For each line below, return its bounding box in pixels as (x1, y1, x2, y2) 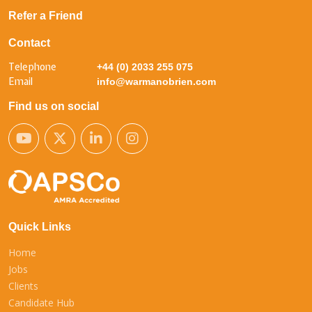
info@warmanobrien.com (97, 75, 217, 87)
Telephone (8, 60, 56, 73)
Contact (8, 36, 50, 49)
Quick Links (8, 220, 71, 233)
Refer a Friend (8, 9, 83, 22)
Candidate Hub (8, 295, 75, 309)
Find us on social (8, 100, 99, 112)
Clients (8, 279, 38, 292)
